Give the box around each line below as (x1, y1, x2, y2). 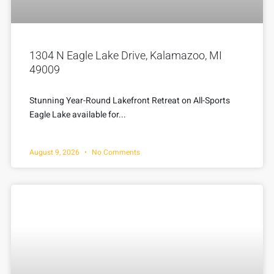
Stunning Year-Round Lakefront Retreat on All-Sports (29, 94, 230, 108)
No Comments (90, 147, 140, 158)
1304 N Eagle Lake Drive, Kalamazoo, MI (29, 49, 222, 62)
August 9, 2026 (29, 147, 81, 158)
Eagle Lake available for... (29, 108, 126, 122)
